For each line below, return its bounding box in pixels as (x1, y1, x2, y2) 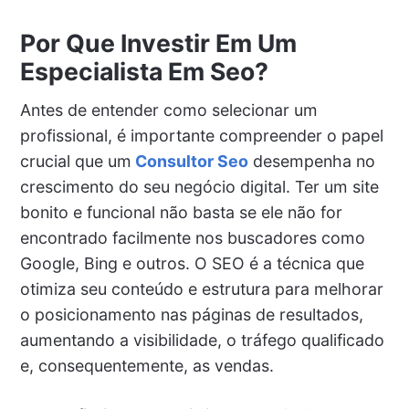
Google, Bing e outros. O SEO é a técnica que (19, 254, 364, 274)
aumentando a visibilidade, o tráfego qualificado (19, 330, 384, 351)
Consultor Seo (134, 152, 248, 172)
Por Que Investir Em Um (19, 28, 297, 58)
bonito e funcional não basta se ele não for (19, 203, 342, 223)
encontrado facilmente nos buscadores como (19, 228, 365, 248)
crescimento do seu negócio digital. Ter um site (19, 177, 379, 197)
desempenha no (247, 152, 375, 172)
